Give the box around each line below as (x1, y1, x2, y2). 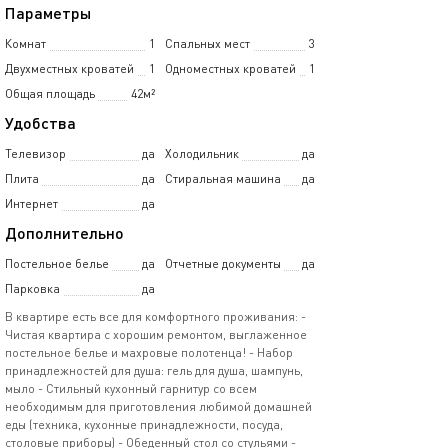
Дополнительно (5, 223, 124, 242)
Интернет (5, 196, 58, 211)
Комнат (5, 36, 46, 51)
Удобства (5, 113, 76, 132)
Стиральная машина (165, 171, 281, 186)
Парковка (5, 281, 60, 296)
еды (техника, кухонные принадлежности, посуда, (5, 417, 283, 432)
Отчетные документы (165, 256, 281, 271)
